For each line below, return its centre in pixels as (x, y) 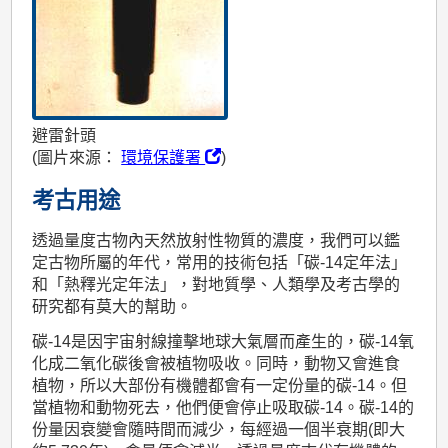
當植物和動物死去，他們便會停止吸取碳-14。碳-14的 (223, 407)
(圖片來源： (77, 158)
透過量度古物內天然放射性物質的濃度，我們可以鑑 (216, 241)
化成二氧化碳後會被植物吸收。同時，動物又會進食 (216, 363)
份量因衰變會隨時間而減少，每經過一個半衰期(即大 (219, 429)
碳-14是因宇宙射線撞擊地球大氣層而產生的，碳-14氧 (223, 341)
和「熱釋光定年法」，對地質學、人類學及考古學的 (216, 285)
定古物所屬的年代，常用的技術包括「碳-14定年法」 (220, 263)
